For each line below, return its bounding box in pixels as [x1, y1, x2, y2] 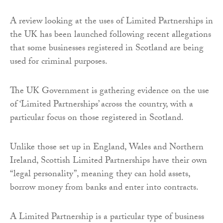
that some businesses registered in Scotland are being [10, 41, 204, 57]
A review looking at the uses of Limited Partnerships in [10, 14, 213, 30]
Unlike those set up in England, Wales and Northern [10, 140, 204, 156]
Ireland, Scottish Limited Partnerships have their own [10, 154, 207, 170]
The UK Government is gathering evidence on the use [10, 84, 209, 100]
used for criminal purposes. [10, 55, 108, 71]
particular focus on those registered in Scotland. [10, 111, 184, 127]
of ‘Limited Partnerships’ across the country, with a [10, 98, 193, 113]
